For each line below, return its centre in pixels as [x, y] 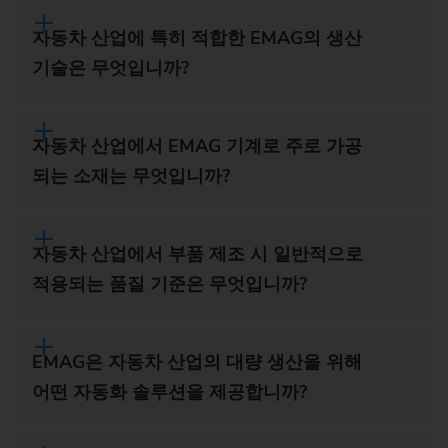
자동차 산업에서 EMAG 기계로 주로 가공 [197, 146]
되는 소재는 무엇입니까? [131, 176]
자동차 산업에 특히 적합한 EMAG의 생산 [197, 38]
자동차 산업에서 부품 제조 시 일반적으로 [197, 254]
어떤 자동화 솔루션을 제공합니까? [169, 392]
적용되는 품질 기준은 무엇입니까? [169, 284]
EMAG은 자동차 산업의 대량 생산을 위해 [197, 362]
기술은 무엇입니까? [110, 68]
